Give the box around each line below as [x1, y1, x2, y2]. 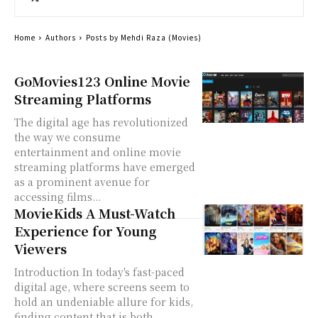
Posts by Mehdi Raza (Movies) [86, 31, 202, 43]
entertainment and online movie [14, 144, 181, 159]
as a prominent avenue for [14, 174, 150, 189]
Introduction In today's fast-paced [14, 264, 82, 279]
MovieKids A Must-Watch [14, 203, 175, 222]
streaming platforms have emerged [14, 159, 195, 174]
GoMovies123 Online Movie [14, 71, 190, 90]
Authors [45, 31, 76, 43]
